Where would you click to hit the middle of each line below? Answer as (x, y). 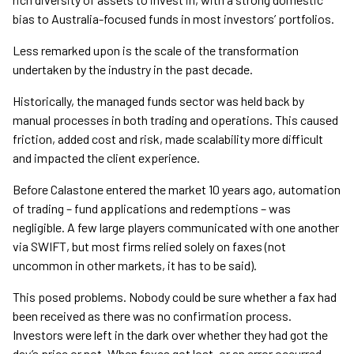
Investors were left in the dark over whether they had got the (170, 335)
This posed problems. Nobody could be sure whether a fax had (175, 297)
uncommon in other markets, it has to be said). (135, 265)
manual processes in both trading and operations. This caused (175, 120)
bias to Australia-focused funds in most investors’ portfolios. (173, 19)
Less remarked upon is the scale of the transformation (156, 51)
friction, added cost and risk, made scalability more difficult (168, 139)
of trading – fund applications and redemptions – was (152, 209)
